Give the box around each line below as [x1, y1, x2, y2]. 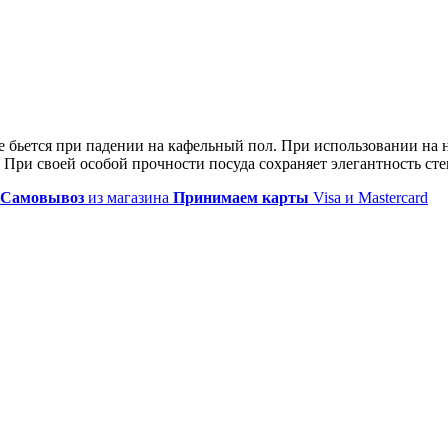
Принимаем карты [173, 188, 309, 206]
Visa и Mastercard [309, 188, 428, 206]
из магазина [84, 188, 173, 206]
